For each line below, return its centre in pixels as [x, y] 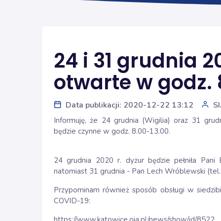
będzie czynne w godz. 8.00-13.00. [112, 131]
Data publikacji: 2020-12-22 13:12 [129, 105]
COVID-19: [72, 201]
